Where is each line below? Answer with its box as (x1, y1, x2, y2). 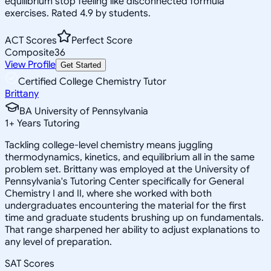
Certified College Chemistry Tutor (18, 75, 166, 88)
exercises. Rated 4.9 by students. (5, 7, 151, 19)
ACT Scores (5, 34, 57, 47)
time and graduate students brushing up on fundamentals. (5, 211, 264, 224)
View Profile (5, 58, 56, 71)
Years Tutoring (15, 117, 80, 129)
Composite (5, 46, 54, 59)
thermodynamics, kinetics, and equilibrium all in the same (5, 151, 255, 163)
